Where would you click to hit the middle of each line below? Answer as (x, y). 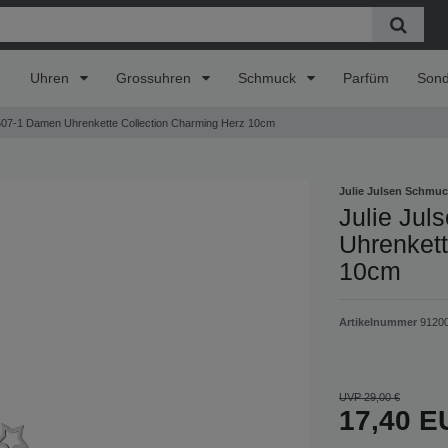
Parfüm (366, 77)
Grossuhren (156, 77)
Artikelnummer (379, 321)
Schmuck (269, 77)
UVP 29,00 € (369, 396)
